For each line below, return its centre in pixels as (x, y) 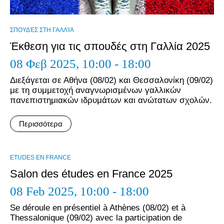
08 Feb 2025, (45, 191)
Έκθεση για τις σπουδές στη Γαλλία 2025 (110, 46)
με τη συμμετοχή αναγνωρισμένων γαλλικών (95, 90)
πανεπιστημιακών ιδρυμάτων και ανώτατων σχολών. (111, 100)
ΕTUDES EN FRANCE (40, 157)
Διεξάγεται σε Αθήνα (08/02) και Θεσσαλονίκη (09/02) (111, 80)
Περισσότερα (41, 124)
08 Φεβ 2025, (46, 64)
